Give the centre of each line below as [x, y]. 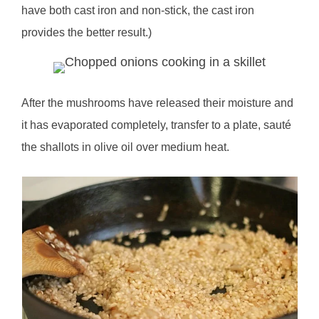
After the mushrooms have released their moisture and [158, 103]
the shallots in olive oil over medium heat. [126, 147]
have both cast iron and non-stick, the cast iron [138, 10]
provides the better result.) [87, 32]
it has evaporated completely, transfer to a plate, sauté [157, 125]
